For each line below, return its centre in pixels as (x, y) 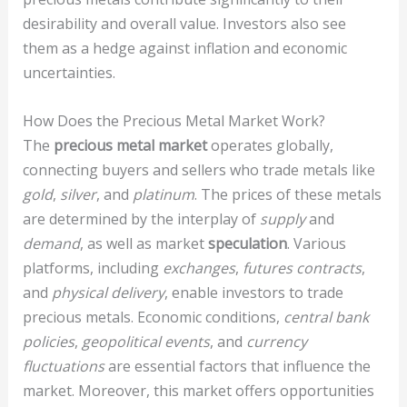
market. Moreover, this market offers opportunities (198, 390)
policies (48, 341)
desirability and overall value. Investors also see (184, 24)
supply (282, 218)
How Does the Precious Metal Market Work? (174, 120)
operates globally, (270, 145)
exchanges (199, 268)
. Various (316, 243)
